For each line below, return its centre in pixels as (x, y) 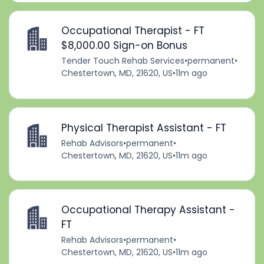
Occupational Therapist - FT (133, 31)
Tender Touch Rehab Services (123, 61)
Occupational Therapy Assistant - (148, 209)
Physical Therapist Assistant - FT (143, 128)
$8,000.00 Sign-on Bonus (124, 46)
